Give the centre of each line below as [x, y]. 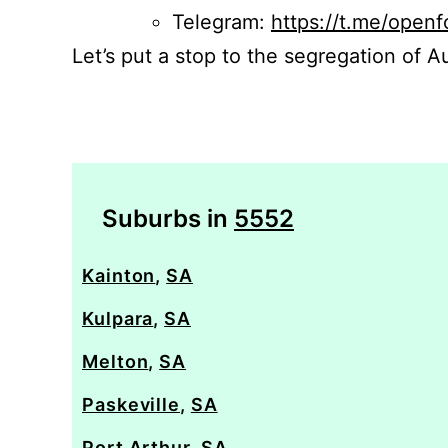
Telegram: [221, 22]
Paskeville [131, 404]
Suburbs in [168, 218]
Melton [115, 361]
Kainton [119, 275]
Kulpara [118, 318]
